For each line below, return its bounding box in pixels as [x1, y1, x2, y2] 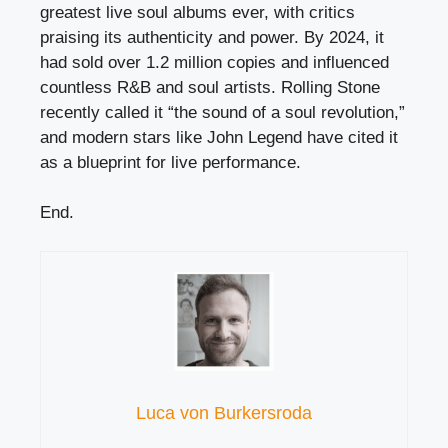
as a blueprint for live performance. [40, 152, 301, 172]
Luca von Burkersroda [136, 402, 312, 423]
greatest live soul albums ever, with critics [40, 2, 355, 22]
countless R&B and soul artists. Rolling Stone [40, 77, 380, 97]
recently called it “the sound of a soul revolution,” [40, 102, 405, 122]
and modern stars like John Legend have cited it [40, 127, 398, 147]
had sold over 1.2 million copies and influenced [40, 52, 389, 72]
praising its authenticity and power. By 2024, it [40, 27, 384, 47]
